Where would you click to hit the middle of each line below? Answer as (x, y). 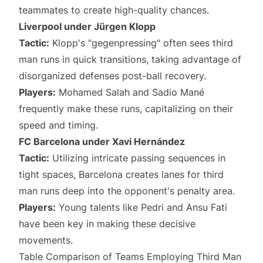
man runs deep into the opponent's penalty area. (127, 191)
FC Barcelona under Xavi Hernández (102, 141)
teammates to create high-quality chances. (114, 10)
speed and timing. (58, 125)
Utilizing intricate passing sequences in (137, 158)
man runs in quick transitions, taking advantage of (130, 59)
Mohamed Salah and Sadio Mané (130, 92)
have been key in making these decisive (107, 224)
